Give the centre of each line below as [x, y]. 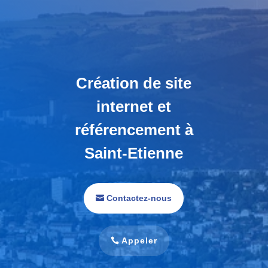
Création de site [134, 83]
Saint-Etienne [134, 153]
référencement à [134, 130]
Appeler [140, 241]
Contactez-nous [139, 198]
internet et [134, 106]
